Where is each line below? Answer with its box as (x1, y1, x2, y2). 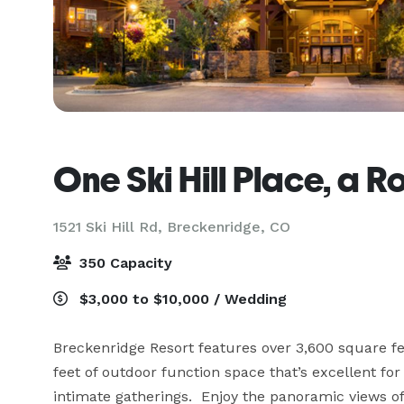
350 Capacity (75, 254, 172, 271)
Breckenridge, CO (167, 218, 290, 235)
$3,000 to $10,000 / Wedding (75, 290, 287, 308)
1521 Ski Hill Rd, (53, 218, 167, 235)
